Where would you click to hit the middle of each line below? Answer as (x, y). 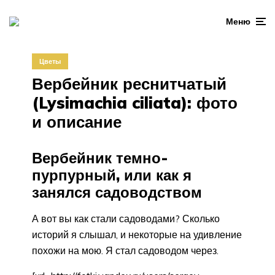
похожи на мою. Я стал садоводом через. (125, 251)
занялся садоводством (117, 192)
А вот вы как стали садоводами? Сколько (126, 219)
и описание (77, 122)
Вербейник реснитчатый (129, 83)
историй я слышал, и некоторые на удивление (137, 235)
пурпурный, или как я (112, 175)
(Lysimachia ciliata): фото (135, 103)
